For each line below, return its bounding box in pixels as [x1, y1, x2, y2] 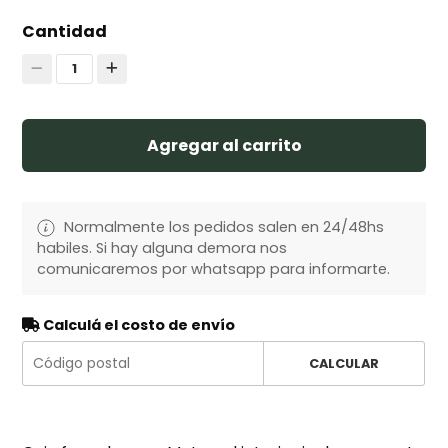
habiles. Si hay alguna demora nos [37, 237, 288, 258]
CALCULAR [308, 354, 379, 372]
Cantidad [22, 19, 108, 43]
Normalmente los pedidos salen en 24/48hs [60, 216, 385, 237]
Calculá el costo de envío [40, 314, 236, 335]
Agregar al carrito [146, 133, 302, 157]
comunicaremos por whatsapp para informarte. [37, 258, 391, 279]
